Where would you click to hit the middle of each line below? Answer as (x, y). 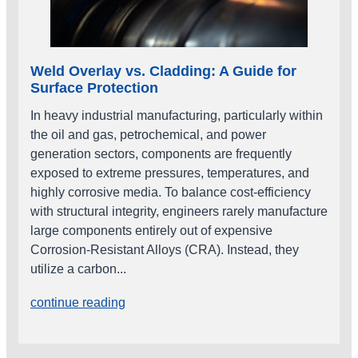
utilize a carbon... (78, 269)
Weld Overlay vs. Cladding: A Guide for (163, 71)
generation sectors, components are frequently (161, 154)
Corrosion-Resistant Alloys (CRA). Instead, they (165, 250)
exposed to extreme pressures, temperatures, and (170, 173)
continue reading (78, 302)
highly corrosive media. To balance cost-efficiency (171, 192)
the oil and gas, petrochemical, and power (148, 135)
